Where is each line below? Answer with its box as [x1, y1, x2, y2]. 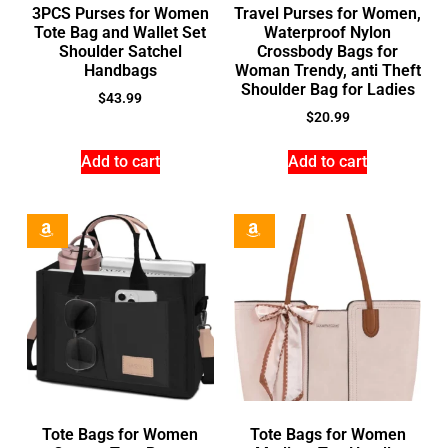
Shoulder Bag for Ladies [240, 80, 415, 100]
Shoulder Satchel [58, 42, 182, 62]
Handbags [83, 61, 157, 81]
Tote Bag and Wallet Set [34, 23, 207, 43]
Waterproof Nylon [264, 23, 392, 43]
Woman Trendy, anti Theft [234, 61, 421, 81]
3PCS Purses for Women [31, 4, 209, 24]
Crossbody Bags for [257, 42, 399, 62]
